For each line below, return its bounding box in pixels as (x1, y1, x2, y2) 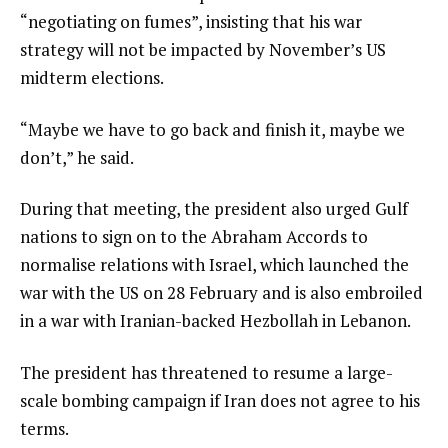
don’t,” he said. (20, 145, 134, 169)
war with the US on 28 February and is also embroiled (20, 281, 423, 305)
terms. (20, 417, 69, 441)
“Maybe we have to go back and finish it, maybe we (20, 117, 405, 141)
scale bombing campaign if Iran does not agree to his (20, 389, 420, 413)
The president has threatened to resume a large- (20, 361, 393, 385)
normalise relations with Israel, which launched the (20, 253, 409, 277)
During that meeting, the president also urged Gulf (20, 197, 408, 221)
